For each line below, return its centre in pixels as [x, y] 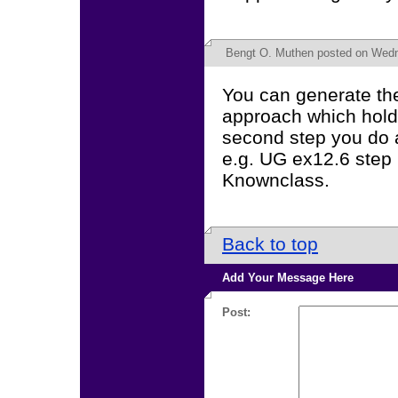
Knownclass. [276, 180]
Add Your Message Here [288, 278]
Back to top [270, 244]
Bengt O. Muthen [270, 53]
